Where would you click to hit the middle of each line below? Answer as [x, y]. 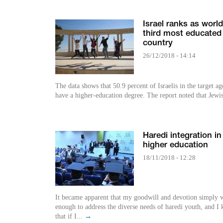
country [158, 43]
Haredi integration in [182, 136]
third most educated [182, 34]
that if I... [70, 217]
